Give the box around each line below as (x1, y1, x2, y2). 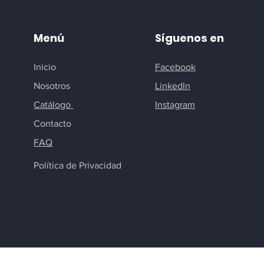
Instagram (154, 100, 195, 110)
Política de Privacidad (34, 160, 122, 170)
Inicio (34, 62, 57, 72)
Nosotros (34, 81, 71, 91)
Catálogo (34, 100, 74, 110)
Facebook (154, 62, 196, 72)
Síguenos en (154, 31, 224, 45)
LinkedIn (154, 81, 190, 91)
